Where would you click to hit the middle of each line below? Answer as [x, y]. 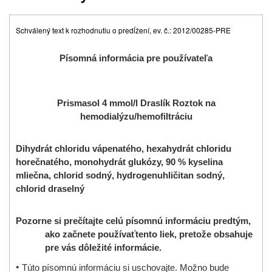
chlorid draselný [50, 189]
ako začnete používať [90, 234]
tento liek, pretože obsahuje [194, 234]
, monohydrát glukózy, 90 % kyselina [146, 162]
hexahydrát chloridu [189, 148]
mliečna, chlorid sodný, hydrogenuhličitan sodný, [120, 175]
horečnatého [42, 162]
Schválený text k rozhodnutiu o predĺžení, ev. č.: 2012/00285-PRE [123, 30]
